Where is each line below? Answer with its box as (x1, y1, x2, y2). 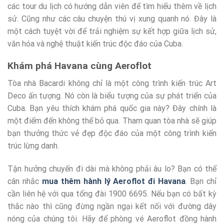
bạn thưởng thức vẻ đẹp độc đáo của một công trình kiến (7, 128, 216, 138)
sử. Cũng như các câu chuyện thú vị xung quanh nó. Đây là (7, 13, 216, 23)
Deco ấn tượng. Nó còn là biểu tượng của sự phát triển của (7, 91, 216, 101)
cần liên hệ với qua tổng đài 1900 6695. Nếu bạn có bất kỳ (7, 188, 216, 198)
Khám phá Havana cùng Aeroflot (7, 60, 151, 72)
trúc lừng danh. (7, 141, 59, 151)
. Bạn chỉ (185, 176, 217, 186)
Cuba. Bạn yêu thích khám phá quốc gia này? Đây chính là (7, 103, 216, 113)
